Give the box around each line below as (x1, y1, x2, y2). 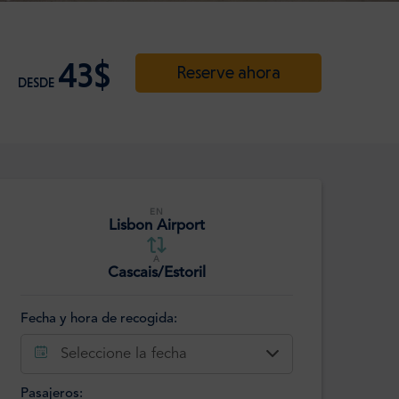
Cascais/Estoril (108, 265, 206, 281)
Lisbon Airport (109, 218, 205, 234)
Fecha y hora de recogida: (20, 312, 177, 326)
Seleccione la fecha (61, 346, 187, 362)
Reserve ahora (176, 61, 281, 83)
